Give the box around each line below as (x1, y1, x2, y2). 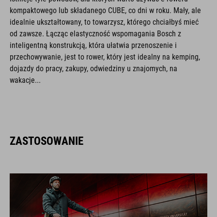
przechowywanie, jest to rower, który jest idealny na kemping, (10, 52, 200, 62)
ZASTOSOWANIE (10, 134, 83, 148)
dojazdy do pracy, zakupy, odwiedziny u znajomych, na (10, 63, 177, 73)
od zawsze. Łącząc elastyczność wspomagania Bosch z (10, 29, 181, 38)
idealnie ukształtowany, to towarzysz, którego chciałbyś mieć (10, 17, 199, 27)
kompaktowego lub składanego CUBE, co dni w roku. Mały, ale (10, 5, 201, 15)
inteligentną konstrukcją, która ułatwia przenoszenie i (10, 40, 177, 50)
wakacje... (10, 75, 41, 85)
